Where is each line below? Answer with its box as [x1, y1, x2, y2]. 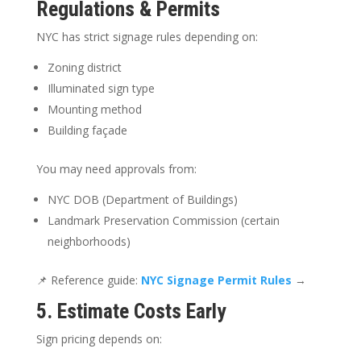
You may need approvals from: [35, 161, 197, 177]
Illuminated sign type [47, 81, 155, 97]
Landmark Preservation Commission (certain [47, 213, 280, 229]
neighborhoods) [47, 234, 131, 250]
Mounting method [47, 102, 142, 118]
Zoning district [47, 60, 122, 76]
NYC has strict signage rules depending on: [35, 29, 258, 45]
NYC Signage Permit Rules [140, 272, 292, 288]
